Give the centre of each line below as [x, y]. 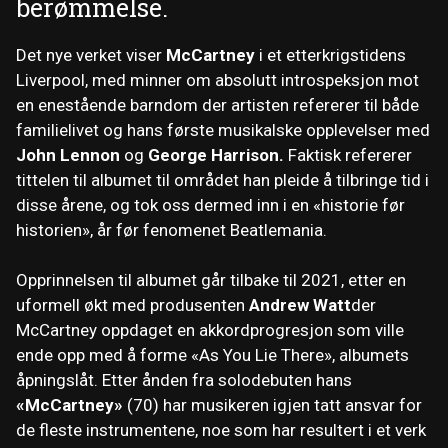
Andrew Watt [300, 305]
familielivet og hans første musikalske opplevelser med [223, 129]
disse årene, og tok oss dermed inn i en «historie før [210, 204]
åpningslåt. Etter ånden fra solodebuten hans [184, 380]
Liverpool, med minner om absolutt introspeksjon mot [217, 79]
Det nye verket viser [91, 54]
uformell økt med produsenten [132, 305]
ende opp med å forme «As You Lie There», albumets [212, 355]
